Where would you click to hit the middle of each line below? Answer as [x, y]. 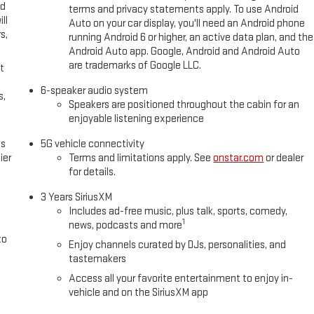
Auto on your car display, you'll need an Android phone [187, 23]
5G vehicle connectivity [93, 144]
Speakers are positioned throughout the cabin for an [184, 104]
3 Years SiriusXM [77, 197]
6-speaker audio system [95, 90]
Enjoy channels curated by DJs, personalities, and [178, 245]
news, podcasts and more [126, 225]
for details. [93, 172]
